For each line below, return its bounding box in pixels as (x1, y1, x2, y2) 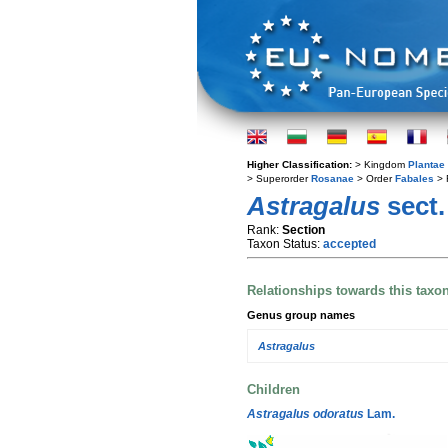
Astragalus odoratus (247, 406, 364, 421)
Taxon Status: (247, 237, 323, 251)
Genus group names (247, 308, 355, 321)
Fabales (395, 173, 434, 184)
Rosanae (311, 173, 354, 184)
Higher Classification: (247, 159, 355, 170)
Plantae (408, 159, 445, 170)
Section (282, 223, 325, 237)
